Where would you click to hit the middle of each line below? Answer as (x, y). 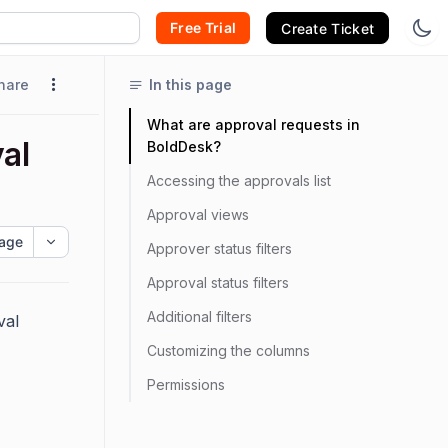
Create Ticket (328, 28)
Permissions (186, 384)
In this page (190, 84)
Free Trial (203, 27)
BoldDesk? (184, 146)
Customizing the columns (228, 350)
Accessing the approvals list (239, 180)
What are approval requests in (253, 124)
